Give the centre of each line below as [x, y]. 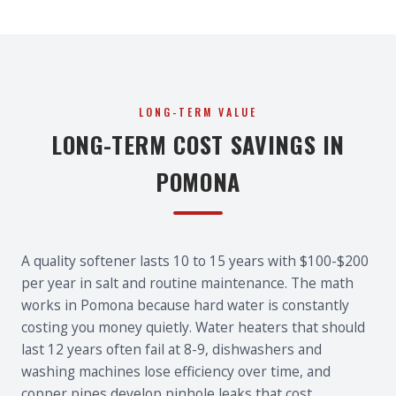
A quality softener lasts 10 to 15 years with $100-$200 [195, 261]
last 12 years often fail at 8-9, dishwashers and [171, 349]
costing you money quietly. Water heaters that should [193, 327]
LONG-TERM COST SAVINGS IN [198, 145]
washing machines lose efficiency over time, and [176, 371]
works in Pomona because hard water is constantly [185, 305]
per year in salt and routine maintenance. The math [187, 283]
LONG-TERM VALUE [198, 112]
